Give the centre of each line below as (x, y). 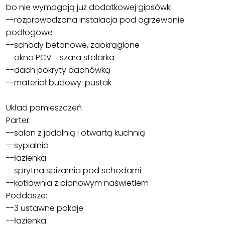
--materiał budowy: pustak (59, 83)
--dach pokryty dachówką (58, 70)
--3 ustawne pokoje (45, 208)
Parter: (18, 121)
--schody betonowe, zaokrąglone (73, 45)
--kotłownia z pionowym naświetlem (77, 183)
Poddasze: (27, 196)
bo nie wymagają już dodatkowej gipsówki (89, 8)
